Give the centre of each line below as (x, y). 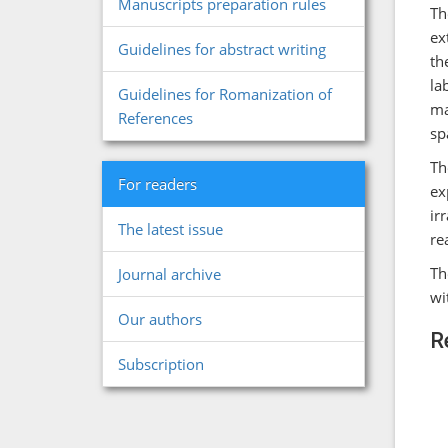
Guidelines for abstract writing (222, 49)
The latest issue (170, 229)
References (155, 118)
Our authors (160, 319)
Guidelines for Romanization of (225, 94)
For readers (157, 184)
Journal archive (169, 274)
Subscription (161, 364)
